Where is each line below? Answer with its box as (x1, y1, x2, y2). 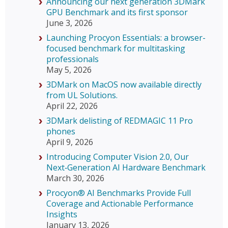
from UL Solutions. (46, 89, 118, 101)
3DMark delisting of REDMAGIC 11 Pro (46, 115, 193, 126)
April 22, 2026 (46, 100, 98, 111)
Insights (46, 208, 77, 220)
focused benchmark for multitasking (46, 42, 185, 54)
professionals (46, 53, 99, 65)
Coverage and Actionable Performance (46, 197, 193, 209)
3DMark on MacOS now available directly (46, 78, 202, 90)
